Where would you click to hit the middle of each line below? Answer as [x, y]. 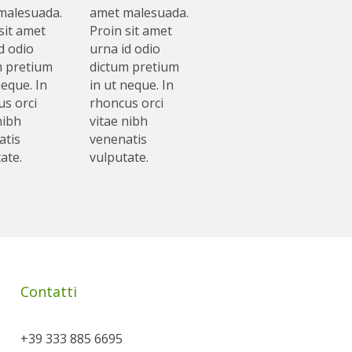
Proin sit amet [131, 31]
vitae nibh [119, 121]
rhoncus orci [127, 103]
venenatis [119, 139]
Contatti [49, 292]
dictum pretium [135, 67]
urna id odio [125, 49]
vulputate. [119, 158]
